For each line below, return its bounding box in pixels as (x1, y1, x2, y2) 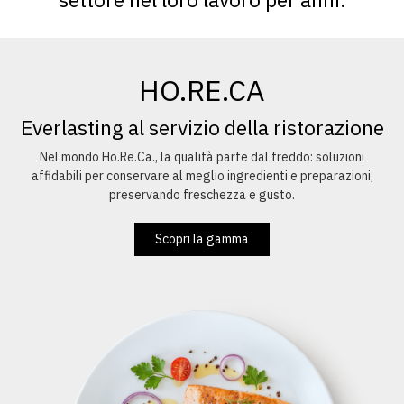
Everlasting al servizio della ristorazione (20, 114, 384, 141)
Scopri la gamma (155, 231, 249, 247)
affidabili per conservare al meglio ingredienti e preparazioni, (31, 168, 373, 184)
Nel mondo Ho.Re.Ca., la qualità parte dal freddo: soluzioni (40, 149, 364, 165)
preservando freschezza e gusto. (109, 187, 295, 203)
